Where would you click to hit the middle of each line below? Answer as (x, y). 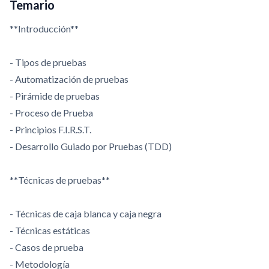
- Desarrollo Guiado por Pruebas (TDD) (91, 146)
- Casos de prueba (47, 247)
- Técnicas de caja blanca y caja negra (86, 213)
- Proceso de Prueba (51, 113)
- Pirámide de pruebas (55, 96)
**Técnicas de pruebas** (60, 180)
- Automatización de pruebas (69, 79)
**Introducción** (44, 29)
